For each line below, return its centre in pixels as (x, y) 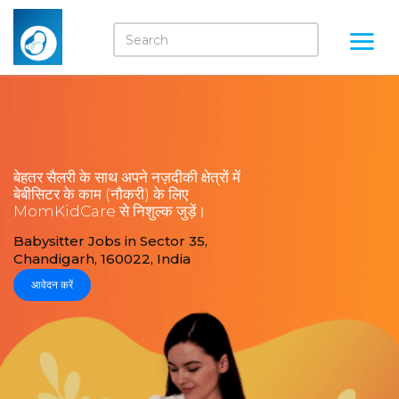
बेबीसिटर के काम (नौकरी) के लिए (101, 194)
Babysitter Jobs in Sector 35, (110, 241)
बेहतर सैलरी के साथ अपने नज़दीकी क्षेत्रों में (127, 177)
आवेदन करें (52, 285)
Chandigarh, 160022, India (102, 259)
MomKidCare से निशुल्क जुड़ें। (110, 211)
